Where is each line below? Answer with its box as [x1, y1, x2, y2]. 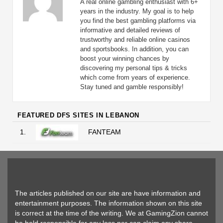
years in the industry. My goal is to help [80, 7, 194, 15]
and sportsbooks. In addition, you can [80, 45, 189, 53]
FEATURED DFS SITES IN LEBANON [17, 111, 139, 119]
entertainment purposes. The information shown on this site [15, 199, 202, 207]
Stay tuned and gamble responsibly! [80, 83, 184, 91]
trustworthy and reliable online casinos [80, 36, 190, 43]
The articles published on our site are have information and [15, 189, 201, 197]
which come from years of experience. [80, 74, 190, 81]
